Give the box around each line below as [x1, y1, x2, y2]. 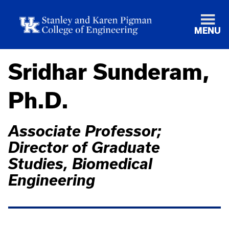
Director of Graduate [8, 139, 160, 156]
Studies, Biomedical [8, 155, 152, 172]
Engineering [8, 171, 95, 189]
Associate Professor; [8, 122, 162, 140]
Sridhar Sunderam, [8, 59, 210, 84]
